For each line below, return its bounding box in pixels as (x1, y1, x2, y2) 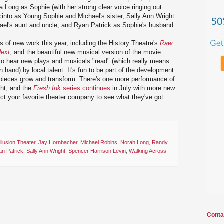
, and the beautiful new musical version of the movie (10, 48, 161, 56)
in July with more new (110, 84, 175, 92)
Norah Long (120, 139, 149, 146)
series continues (61, 84, 110, 92)
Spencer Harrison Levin (68, 148, 126, 154)
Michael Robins (80, 139, 117, 146)
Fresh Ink (33, 84, 61, 92)
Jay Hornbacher (38, 139, 77, 146)
